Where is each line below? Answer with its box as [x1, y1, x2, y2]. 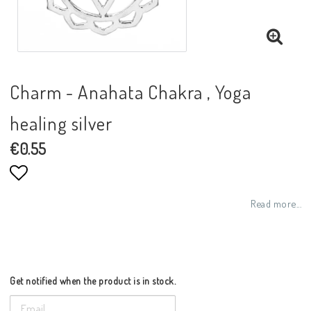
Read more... [251, 197, 301, 210]
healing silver [10, 111, 112, 135]
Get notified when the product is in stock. [10, 275, 176, 287]
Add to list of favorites [10, 189, 167, 212]
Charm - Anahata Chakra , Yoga [10, 80, 251, 103]
